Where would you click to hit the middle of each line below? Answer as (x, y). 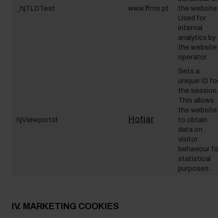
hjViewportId (37, 120)
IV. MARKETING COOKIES (65, 206)
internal (190, 28)
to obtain (193, 120)
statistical (194, 159)
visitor (188, 139)
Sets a (189, 71)
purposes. (194, 168)
